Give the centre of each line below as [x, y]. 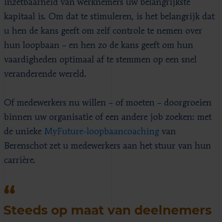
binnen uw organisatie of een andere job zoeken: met [108, 117]
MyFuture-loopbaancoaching [102, 132]
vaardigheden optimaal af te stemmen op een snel [100, 60]
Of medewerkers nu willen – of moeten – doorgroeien [108, 103]
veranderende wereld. [45, 74]
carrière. [21, 160]
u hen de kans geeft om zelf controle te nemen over [103, 31]
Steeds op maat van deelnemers [108, 210]
